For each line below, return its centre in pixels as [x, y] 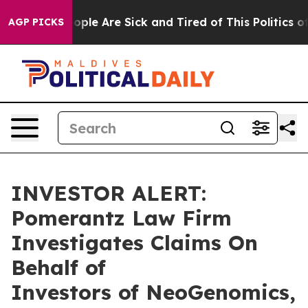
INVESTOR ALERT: [109, 193]
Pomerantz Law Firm [121, 218]
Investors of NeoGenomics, [153, 292]
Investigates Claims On [134, 243]
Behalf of [58, 267]
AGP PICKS [36, 22]
